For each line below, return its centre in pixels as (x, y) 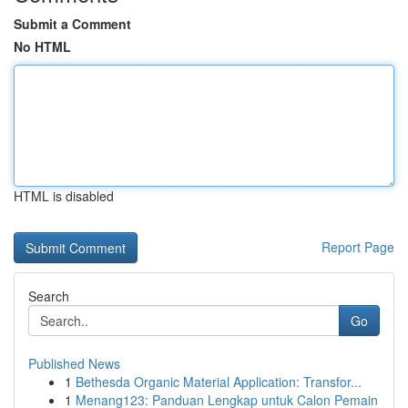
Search (49, 296)
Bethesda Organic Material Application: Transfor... (219, 382)
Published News (74, 363)
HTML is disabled (64, 196)
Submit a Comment (72, 24)
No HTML (42, 46)
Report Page (358, 247)
